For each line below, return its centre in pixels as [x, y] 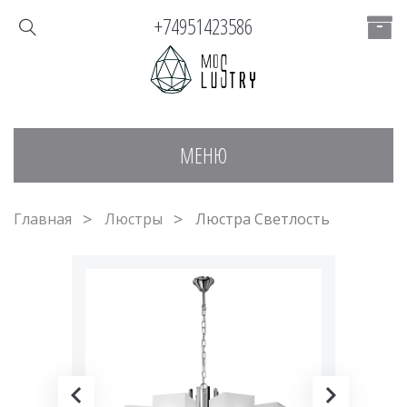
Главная [43, 218]
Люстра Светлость [263, 218]
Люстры [134, 218]
